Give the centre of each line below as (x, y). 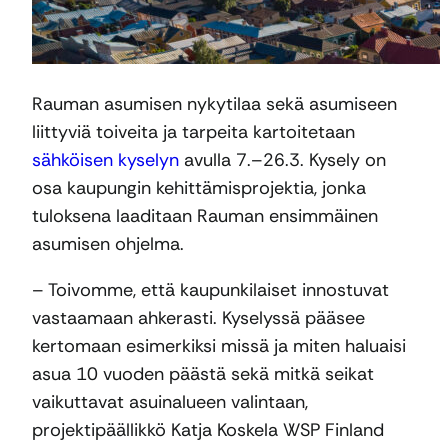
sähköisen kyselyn (105, 160)
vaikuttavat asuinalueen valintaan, (170, 402)
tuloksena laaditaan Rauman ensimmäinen (205, 216)
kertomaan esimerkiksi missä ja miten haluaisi (219, 346)
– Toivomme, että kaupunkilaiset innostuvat (210, 290)
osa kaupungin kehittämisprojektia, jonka (199, 188)
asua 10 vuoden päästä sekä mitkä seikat (203, 374)
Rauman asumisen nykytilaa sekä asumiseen (214, 104)
